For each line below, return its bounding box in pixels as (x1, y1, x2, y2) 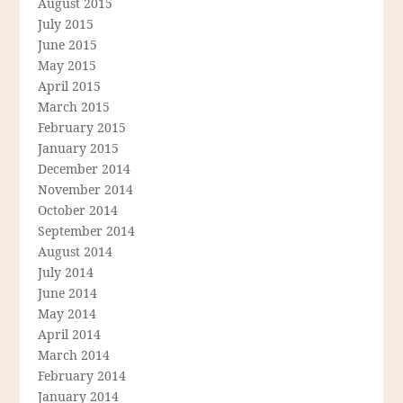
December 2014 (38, 160, 131, 178)
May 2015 (38, 57, 97, 75)
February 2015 (38, 119, 127, 137)
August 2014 (38, 243, 113, 261)
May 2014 (38, 305, 97, 323)
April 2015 (38, 77, 102, 95)
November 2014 (38, 181, 134, 199)
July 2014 (38, 264, 94, 282)
